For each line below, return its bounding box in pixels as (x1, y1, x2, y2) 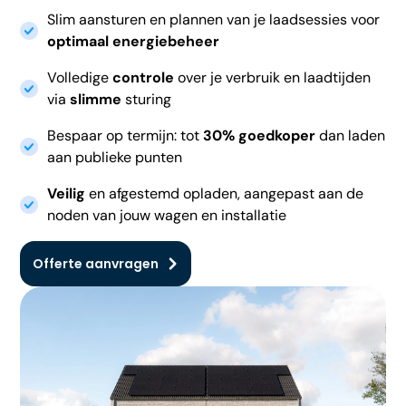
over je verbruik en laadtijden (174, 67, 372, 87)
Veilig (47, 183, 86, 203)
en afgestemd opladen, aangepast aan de (85, 183, 364, 203)
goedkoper (238, 125, 316, 145)
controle (112, 67, 175, 87)
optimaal (47, 31, 110, 51)
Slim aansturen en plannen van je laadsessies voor (47, 9, 381, 29)
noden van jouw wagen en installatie (47, 205, 287, 225)
